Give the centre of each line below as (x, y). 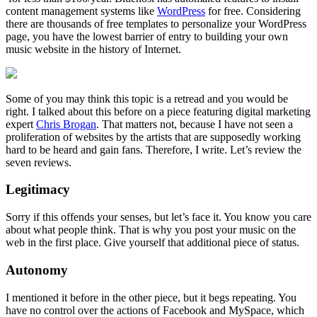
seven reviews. (39, 162)
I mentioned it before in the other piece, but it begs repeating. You (151, 297)
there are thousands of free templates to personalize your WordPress (156, 23)
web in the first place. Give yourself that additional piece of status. (152, 243)
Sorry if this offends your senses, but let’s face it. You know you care (158, 217)
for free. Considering (253, 11)
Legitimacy (38, 190)
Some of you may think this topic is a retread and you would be (147, 98)
